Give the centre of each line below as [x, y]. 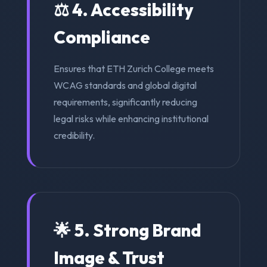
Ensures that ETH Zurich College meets [133, 68]
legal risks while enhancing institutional [131, 118]
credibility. [74, 135]
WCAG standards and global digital [125, 85]
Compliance [102, 37]
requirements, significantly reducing [125, 102]
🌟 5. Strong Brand [127, 230]
